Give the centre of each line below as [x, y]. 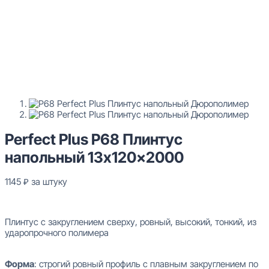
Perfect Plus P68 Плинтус [94, 139]
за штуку [49, 181]
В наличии [26, 201]
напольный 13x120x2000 [94, 157]
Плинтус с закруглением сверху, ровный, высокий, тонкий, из [131, 222]
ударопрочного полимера [57, 232]
